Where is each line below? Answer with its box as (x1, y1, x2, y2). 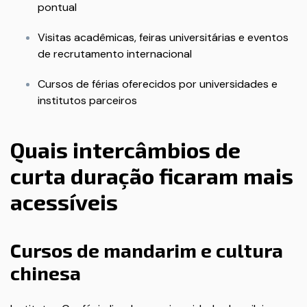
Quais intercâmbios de (10, 136, 241, 162)
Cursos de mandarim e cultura (10, 238, 283, 262)
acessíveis (10, 188, 118, 214)
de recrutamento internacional (38, 47, 192, 61)
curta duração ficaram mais (10, 162, 293, 188)
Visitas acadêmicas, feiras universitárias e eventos (38, 30, 288, 45)
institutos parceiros (38, 93, 137, 108)
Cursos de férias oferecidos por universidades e (38, 77, 278, 91)
